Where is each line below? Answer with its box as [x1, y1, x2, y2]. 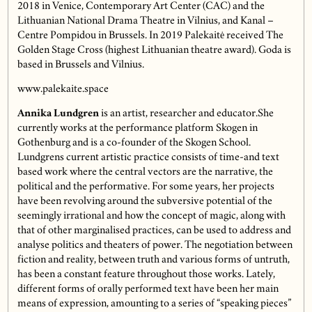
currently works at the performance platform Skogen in [17, 123, 258, 134]
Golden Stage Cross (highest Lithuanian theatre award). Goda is [17, 45, 291, 56]
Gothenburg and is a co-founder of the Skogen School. [17, 138, 251, 148]
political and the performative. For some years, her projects [17, 182, 274, 192]
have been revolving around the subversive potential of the [17, 196, 272, 207]
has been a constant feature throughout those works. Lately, [17, 270, 275, 280]
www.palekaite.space [17, 84, 109, 95]
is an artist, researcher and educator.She [98, 109, 274, 119]
